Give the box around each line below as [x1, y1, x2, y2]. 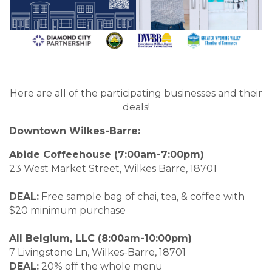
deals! [122, 101, 150, 114]
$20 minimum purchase [9, 205, 126, 217]
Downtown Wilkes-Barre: [9, 125, 143, 137]
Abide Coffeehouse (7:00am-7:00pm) [9, 149, 225, 161]
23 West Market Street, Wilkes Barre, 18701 [9, 163, 260, 175]
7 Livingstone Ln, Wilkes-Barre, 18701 [9, 246, 244, 259]
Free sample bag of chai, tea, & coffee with [39, 191, 245, 203]
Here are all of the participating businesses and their [10, 87, 262, 100]
